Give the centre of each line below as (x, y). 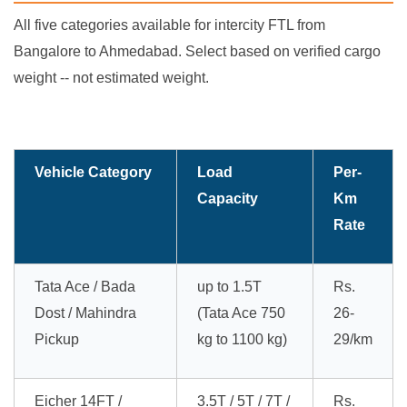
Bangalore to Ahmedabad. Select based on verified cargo (197, 52)
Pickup (57, 340)
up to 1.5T (229, 287)
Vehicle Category (93, 173)
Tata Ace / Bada (85, 287)
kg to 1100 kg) (242, 340)
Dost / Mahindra (85, 313)
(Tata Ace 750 (241, 313)
